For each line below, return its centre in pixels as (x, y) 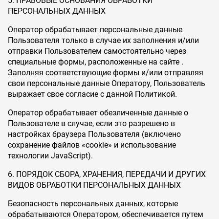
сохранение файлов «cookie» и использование (92, 145)
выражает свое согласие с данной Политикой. (92, 94)
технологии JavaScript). (50, 156)
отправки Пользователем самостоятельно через (97, 51)
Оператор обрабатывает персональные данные (95, 30)
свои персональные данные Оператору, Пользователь (107, 83)
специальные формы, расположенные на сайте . (96, 62)
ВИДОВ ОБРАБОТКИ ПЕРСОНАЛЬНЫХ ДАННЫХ (94, 185)
